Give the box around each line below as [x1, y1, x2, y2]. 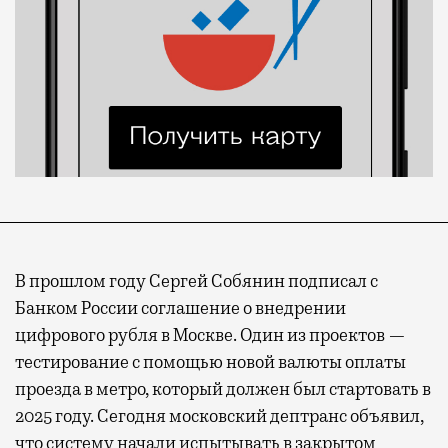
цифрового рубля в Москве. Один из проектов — [15, 323, 406, 346]
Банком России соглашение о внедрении [15, 296, 346, 319]
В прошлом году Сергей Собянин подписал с [15, 269, 378, 292]
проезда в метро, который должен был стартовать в [15, 377, 431, 400]
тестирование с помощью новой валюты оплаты [15, 350, 406, 373]
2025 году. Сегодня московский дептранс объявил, [15, 404, 424, 427]
